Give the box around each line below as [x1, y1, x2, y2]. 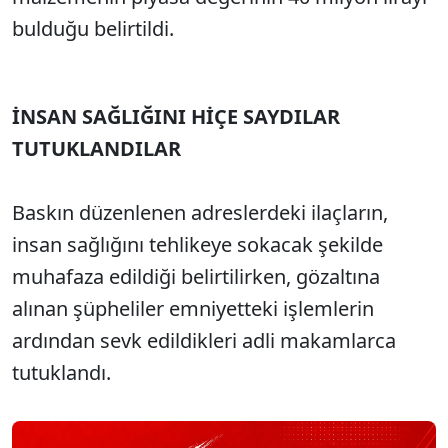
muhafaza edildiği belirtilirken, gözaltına [12, 263, 380, 290]
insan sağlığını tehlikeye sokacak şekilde [12, 231, 383, 258]
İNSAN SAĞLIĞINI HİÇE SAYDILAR [12, 103, 340, 130]
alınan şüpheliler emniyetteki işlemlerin [12, 295, 374, 322]
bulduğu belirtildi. [12, 15, 174, 42]
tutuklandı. [12, 359, 111, 386]
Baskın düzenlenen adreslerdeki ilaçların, [12, 199, 388, 226]
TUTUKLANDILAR [12, 135, 181, 162]
